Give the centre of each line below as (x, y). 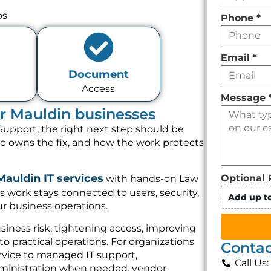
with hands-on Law (151, 179)
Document (98, 75)
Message (245, 98)
